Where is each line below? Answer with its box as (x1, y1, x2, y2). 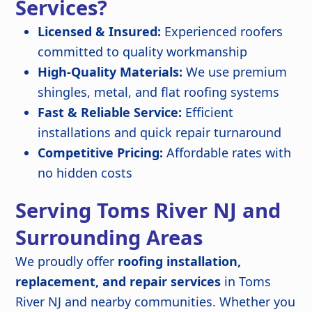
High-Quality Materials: (38, 63, 183, 81)
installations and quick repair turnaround (38, 124, 282, 141)
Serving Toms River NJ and (15, 196, 281, 225)
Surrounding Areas (15, 224, 203, 252)
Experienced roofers (161, 23, 283, 40)
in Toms (221, 273, 272, 290)
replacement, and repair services (15, 273, 221, 290)
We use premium (182, 63, 288, 81)
